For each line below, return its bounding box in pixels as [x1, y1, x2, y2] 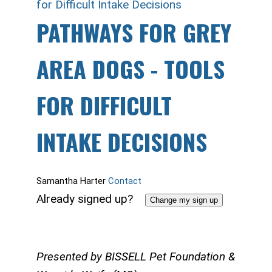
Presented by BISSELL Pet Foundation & [36, 249, 235, 263]
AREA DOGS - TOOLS [36, 51, 225, 86]
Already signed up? [36, 191, 145, 206]
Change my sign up [150, 195, 218, 205]
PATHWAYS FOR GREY [36, 15, 231, 49]
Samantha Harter [36, 175, 106, 186]
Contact [106, 175, 141, 186]
